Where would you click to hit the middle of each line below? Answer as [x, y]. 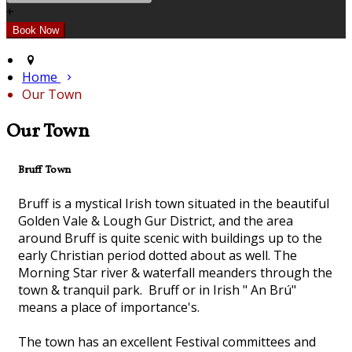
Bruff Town [44, 170]
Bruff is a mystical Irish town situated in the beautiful [174, 204]
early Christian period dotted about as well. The [158, 256]
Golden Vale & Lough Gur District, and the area [156, 221]
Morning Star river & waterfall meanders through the [175, 273]
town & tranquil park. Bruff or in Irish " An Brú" [157, 290]
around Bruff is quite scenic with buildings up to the [170, 238]
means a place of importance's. [110, 308]
